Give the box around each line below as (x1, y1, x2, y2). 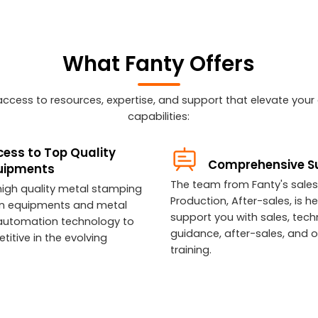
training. (170, 242, 214, 257)
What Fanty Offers (62, 48, 256, 78)
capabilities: (128, 109, 190, 124)
